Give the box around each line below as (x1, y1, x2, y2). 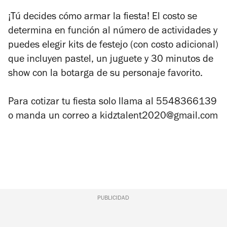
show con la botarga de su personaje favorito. (8, 69, 205, 80)
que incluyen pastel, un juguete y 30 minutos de (8, 55, 213, 65)
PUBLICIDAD (97, 195, 130, 202)
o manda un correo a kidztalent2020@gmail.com (8, 111, 218, 122)
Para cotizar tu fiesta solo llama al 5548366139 (8, 97, 217, 108)
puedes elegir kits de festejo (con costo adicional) (8, 41, 218, 51)
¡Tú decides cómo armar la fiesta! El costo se (8, 12, 197, 23)
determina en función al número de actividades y (8, 26, 217, 37)
